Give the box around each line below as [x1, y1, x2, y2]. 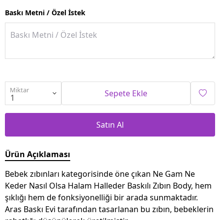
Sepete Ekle [105, 87, 147, 99]
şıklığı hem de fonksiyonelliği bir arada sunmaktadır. [5, 192, 198, 203]
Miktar [10, 85, 29, 94]
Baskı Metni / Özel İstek [5, 7, 85, 17]
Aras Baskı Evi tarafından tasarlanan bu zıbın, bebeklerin [5, 203, 214, 215]
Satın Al [96, 119, 124, 130]
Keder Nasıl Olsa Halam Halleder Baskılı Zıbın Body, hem [5, 180, 212, 191]
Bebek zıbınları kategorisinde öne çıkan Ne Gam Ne [5, 168, 195, 179]
